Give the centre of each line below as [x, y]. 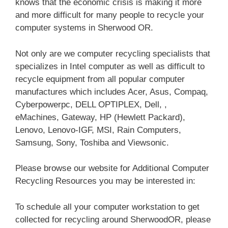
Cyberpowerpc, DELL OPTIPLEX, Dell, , [91, 104]
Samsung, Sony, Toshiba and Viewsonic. [92, 142]
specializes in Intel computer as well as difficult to [110, 66]
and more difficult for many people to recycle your [110, 15]
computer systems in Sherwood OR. [84, 28]
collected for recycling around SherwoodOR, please [113, 219]
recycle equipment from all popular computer [100, 79]
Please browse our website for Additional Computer [112, 168]
